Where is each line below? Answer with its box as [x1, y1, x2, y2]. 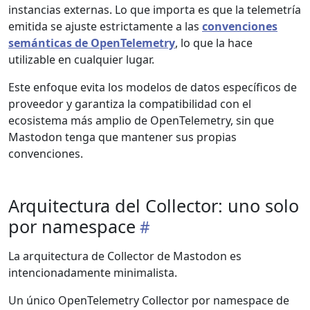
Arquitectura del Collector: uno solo [8, 194, 299, 217]
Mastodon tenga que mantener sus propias [8, 129, 237, 145]
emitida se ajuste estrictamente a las [8, 19, 202, 34]
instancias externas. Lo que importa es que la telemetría [8, 2, 301, 17]
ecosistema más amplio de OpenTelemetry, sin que [8, 113, 274, 128]
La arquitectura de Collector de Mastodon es [8, 248, 241, 264]
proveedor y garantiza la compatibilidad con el [8, 96, 251, 111]
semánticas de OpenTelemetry [8, 35, 175, 51]
